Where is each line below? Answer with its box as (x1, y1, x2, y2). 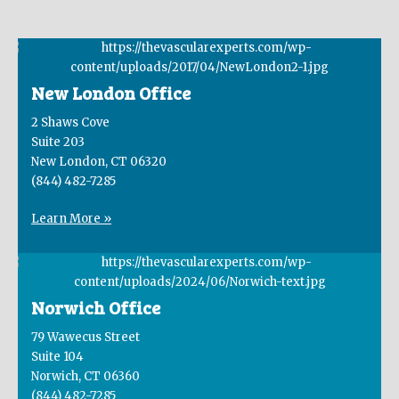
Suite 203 (31, 134, 85, 151)
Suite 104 (31, 349, 84, 365)
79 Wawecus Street (31, 330, 140, 346)
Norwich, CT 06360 (31, 369, 140, 385)
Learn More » (31, 211, 111, 227)
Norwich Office (31, 295, 160, 321)
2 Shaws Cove (31, 115, 110, 131)
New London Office (31, 80, 191, 106)
